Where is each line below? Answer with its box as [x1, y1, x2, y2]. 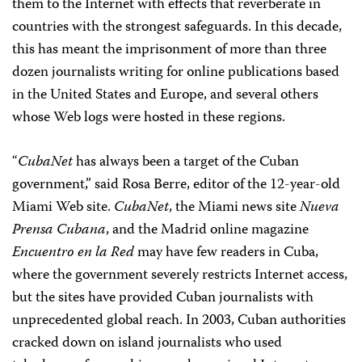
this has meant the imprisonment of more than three [12, 38, 326, 62]
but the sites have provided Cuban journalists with [12, 286, 314, 310]
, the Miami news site [169, 196, 300, 220]
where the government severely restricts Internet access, [12, 263, 347, 288]
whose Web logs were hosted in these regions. [12, 106, 285, 130]
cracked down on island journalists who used [12, 331, 282, 356]
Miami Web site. [12, 196, 114, 220]
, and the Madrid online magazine [106, 218, 309, 242]
